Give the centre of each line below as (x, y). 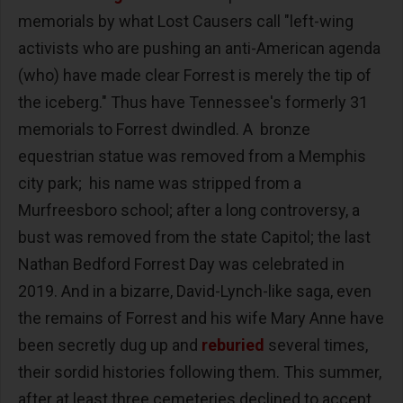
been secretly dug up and (110, 345)
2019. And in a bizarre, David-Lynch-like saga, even (195, 291)
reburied (233, 345)
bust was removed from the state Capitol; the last (194, 237)
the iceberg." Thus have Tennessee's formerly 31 (193, 102)
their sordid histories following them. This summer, (200, 372)
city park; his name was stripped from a (160, 183)
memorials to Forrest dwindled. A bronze (164, 129)
